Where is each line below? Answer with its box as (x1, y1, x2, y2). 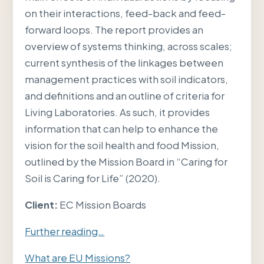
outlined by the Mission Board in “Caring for (25, 156, 228, 169)
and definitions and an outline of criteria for (25, 90, 225, 103)
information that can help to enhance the (25, 123, 219, 136)
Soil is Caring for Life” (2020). (25, 172, 161, 185)
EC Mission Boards (58, 199, 147, 212)
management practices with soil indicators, (25, 73, 229, 86)
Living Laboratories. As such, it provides (25, 106, 210, 119)
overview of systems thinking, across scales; (25, 40, 233, 53)
